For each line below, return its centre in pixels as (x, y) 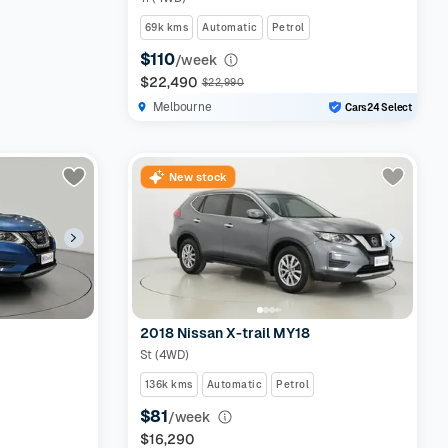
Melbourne (182, 107)
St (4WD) (164, 355)
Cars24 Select (378, 107)
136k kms (168, 384)
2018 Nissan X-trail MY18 (224, 333)
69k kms (166, 27)
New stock (197, 177)
